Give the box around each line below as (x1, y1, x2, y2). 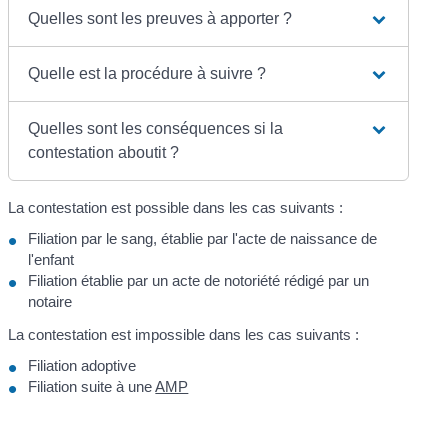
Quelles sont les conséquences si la (28, 119, 284, 137)
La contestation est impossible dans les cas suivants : (8, 325, 360, 343)
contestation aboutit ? (28, 143, 180, 161)
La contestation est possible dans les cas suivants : (8, 198, 344, 216)
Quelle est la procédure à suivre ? (28, 64, 267, 82)
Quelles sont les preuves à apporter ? (28, 9, 293, 27)
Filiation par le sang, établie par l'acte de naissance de (28, 230, 378, 248)
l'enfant (28, 251, 75, 269)
